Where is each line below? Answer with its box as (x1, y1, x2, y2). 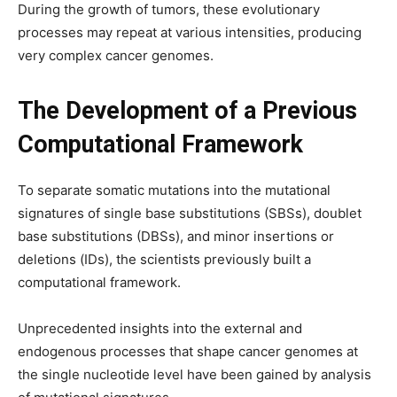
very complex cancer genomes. (18, 47, 214, 64)
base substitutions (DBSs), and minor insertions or (18, 228, 334, 245)
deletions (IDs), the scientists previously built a (18, 251, 311, 268)
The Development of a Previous (18, 97, 357, 125)
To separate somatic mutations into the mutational (18, 182, 331, 198)
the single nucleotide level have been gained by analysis (18, 366, 371, 383)
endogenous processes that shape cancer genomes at (18, 343, 358, 360)
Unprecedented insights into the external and (18, 320, 302, 337)
